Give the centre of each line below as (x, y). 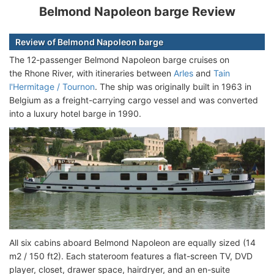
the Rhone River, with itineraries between (91, 73)
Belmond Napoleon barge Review (137, 12)
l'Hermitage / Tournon (52, 87)
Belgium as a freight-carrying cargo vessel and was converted (134, 100)
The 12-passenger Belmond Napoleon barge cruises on (119, 60)
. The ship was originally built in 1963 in (173, 87)
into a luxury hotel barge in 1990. (75, 114)
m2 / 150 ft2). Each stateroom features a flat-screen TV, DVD (131, 256)
